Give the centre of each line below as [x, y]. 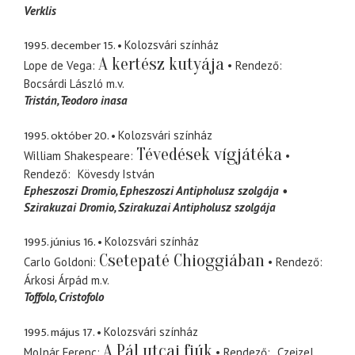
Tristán [40, 101]
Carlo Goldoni [58, 262]
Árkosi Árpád [56, 281]
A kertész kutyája [161, 65]
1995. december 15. [69, 46]
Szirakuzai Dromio [69, 207]
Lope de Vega [58, 66]
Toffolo [39, 297]
